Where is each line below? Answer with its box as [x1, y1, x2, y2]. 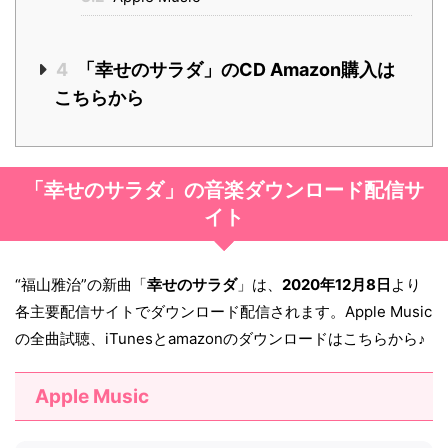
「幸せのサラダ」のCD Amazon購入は [72, 59, 395, 81]
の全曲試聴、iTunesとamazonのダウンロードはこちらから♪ [15, 329, 426, 349]
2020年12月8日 [282, 275, 391, 295]
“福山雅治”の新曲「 [15, 275, 147, 295]
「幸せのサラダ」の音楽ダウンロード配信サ [24, 178, 424, 203]
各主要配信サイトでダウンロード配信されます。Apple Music [15, 302, 432, 322]
